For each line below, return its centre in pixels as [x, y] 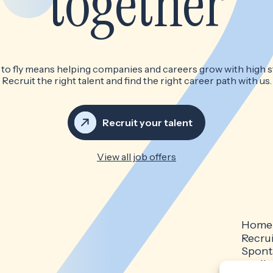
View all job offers [136, 157]
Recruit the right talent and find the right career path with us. [136, 81]
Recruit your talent [147, 123]
